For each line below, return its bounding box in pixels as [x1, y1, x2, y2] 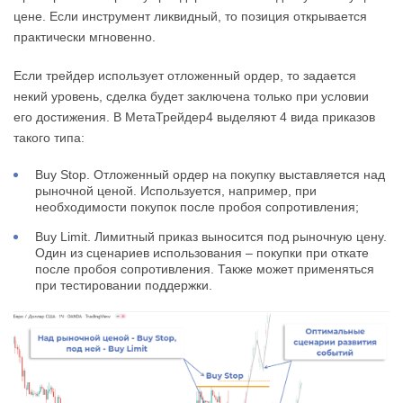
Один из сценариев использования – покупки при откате [35, 245, 369, 260]
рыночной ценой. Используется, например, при [35, 183, 317, 198]
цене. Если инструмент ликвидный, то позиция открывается [13, 8, 367, 23]
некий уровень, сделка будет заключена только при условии [13, 88, 369, 103]
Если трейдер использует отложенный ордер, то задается [13, 67, 356, 83]
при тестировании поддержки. [35, 277, 212, 292]
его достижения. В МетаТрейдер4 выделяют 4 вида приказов [13, 109, 375, 124]
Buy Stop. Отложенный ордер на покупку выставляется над [35, 166, 385, 182]
